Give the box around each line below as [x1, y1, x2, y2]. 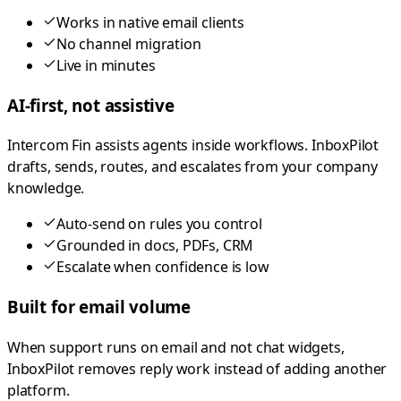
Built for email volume [7, 295, 192, 319]
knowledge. [7, 178, 85, 199]
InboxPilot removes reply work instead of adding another [7, 358, 388, 379]
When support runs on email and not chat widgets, [7, 337, 345, 357]
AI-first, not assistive [7, 93, 175, 116]
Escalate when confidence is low [56, 257, 269, 277]
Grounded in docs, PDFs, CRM [56, 235, 254, 256]
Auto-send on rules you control [56, 214, 262, 235]
